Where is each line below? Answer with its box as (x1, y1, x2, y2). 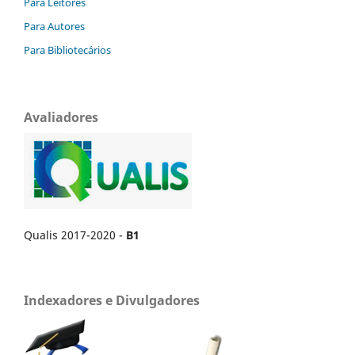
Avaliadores (24, 109, 98, 127)
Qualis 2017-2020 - (24, 227, 126, 243)
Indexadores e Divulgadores (24, 292, 200, 310)
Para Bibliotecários (24, 43, 111, 58)
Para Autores (24, 19, 85, 34)
